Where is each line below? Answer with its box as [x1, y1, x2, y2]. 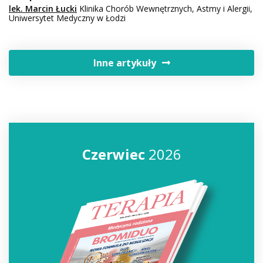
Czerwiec [82, 144, 145, 164]
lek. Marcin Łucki [9, 2, 77, 14]
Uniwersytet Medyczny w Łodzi [9, 12, 126, 23]
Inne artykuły [93, 56, 156, 69]
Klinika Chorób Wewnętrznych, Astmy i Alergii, [77, 2, 252, 14]
